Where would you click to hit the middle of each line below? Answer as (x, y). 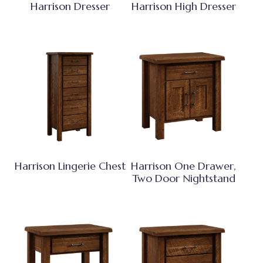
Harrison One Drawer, (184, 166)
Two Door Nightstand (183, 178)
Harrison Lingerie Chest (70, 166)
